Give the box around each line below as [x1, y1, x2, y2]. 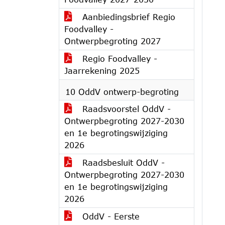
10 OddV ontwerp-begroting [65, 87, 179, 96]
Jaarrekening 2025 [64, 66, 140, 75]
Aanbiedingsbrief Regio [79, 12, 175, 22]
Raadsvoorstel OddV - [79, 104, 171, 114]
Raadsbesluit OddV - [79, 158, 165, 167]
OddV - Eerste [79, 211, 140, 221]
